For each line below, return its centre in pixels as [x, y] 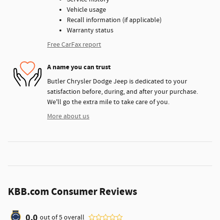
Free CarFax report [74, 44]
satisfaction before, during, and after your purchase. [123, 92]
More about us [68, 116]
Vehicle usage [86, 10]
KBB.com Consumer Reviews [72, 192]
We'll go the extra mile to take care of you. [108, 102]
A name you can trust [79, 67]
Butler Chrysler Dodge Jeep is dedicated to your [117, 81]
